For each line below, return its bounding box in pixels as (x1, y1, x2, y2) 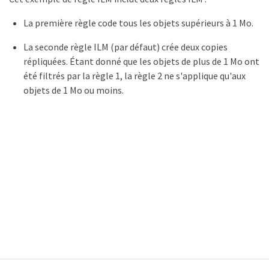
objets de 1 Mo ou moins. (23, 84, 124, 97)
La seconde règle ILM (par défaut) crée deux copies (23, 41, 228, 53)
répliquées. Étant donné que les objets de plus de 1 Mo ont (23, 55, 259, 68)
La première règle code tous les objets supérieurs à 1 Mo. (23, 17, 253, 29)
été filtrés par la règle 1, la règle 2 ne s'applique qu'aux (23, 70, 246, 82)
